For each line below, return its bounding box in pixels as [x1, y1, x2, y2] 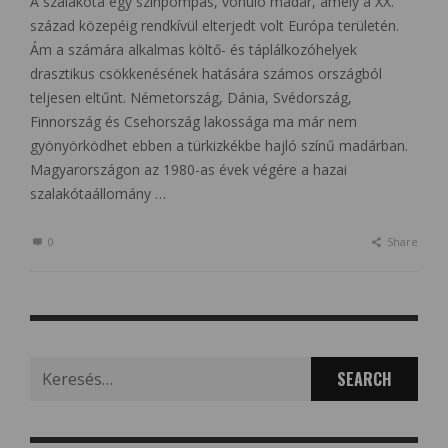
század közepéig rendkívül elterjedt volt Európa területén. [30, 15, 399, 35]
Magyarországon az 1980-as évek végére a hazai [30, 159, 347, 179]
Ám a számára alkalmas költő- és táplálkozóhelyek [30, 39, 357, 59]
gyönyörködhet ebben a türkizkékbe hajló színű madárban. [30, 135, 408, 155]
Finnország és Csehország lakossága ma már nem [30, 111, 357, 131]
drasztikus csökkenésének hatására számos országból [30, 63, 382, 83]
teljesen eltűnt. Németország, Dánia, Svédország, [30, 87, 352, 107]
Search [29, 357, 73, 377]
